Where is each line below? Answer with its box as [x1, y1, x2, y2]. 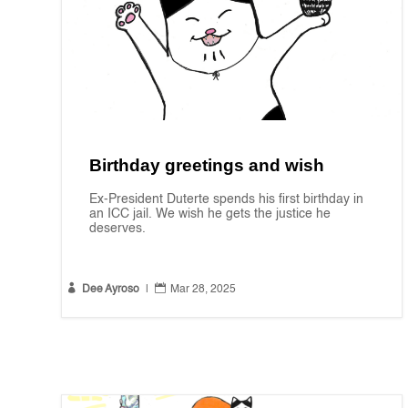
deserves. [89, 222, 147, 236]
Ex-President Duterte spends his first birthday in [89, 193, 364, 207]
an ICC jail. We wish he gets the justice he [89, 208, 331, 221]
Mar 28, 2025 [170, 284, 237, 296]
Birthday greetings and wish [89, 156, 325, 176]
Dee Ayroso [82, 284, 140, 296]
